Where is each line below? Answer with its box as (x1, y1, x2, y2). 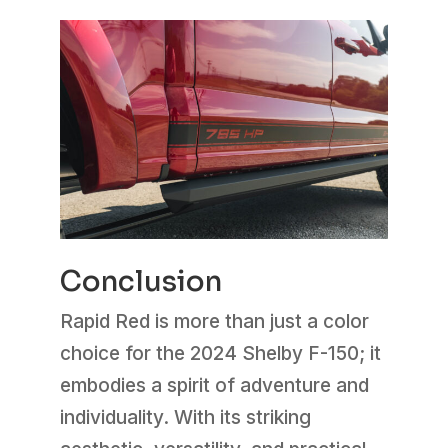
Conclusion (59, 264, 222, 300)
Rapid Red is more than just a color (59, 310, 369, 334)
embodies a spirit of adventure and (59, 374, 369, 398)
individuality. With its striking (59, 406, 311, 430)
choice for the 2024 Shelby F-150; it (59, 342, 381, 366)
